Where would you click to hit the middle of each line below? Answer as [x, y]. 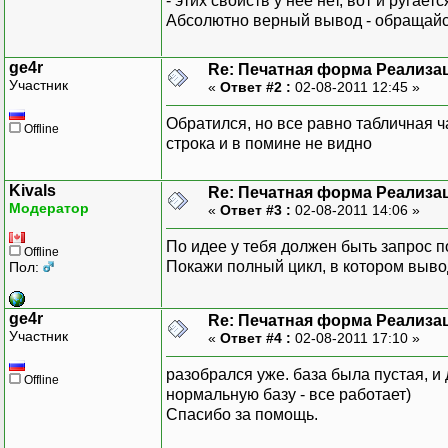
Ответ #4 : [255, 337]
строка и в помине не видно [269, 143]
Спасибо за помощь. [242, 414]
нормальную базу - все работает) [288, 394]
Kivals [32, 190]
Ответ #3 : [255, 209]
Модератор [49, 207]
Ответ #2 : [255, 86]
